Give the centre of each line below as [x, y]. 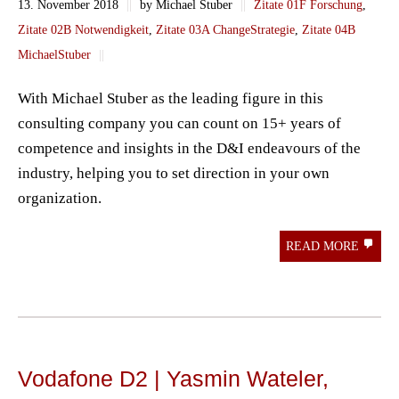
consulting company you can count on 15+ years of [179, 124]
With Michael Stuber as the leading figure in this [171, 99]
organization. [60, 199]
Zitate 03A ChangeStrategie [225, 30]
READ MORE [324, 247]
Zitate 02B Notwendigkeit [83, 30]
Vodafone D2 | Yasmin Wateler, [173, 379]
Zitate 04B [329, 30]
